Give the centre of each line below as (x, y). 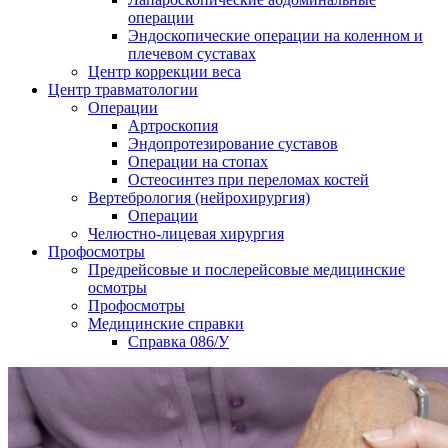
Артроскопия (173, 125)
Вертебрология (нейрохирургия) (199, 197)
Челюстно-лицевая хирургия (186, 233)
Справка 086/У (178, 341)
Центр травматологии (123, 89)
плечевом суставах (192, 53)
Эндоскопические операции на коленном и (275, 35)
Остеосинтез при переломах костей (248, 179)
